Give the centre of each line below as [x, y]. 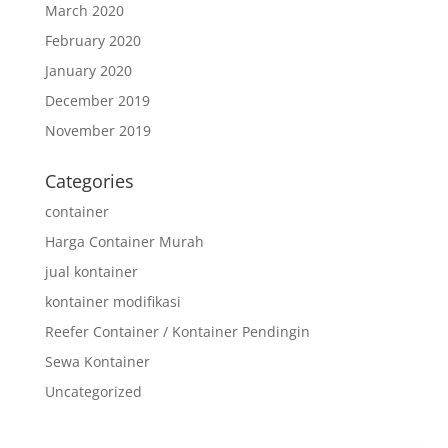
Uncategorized [93, 391]
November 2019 [97, 130]
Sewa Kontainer [97, 361]
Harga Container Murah [124, 241]
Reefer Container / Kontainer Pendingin [177, 331]
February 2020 [92, 40]
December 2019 [97, 100]
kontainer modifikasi [112, 301]
